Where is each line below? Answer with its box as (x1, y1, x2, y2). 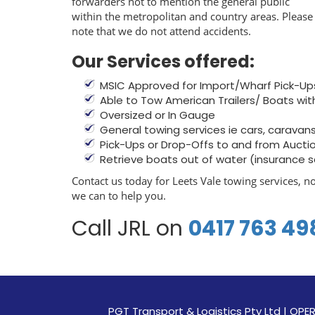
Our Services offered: (72, 49, 255, 73)
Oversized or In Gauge (100, 107, 215, 122)
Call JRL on (72, 213, 188, 243)
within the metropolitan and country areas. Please (72, 8, 313, 23)
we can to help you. (72, 188, 166, 202)
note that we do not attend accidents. (72, 23, 251, 38)
